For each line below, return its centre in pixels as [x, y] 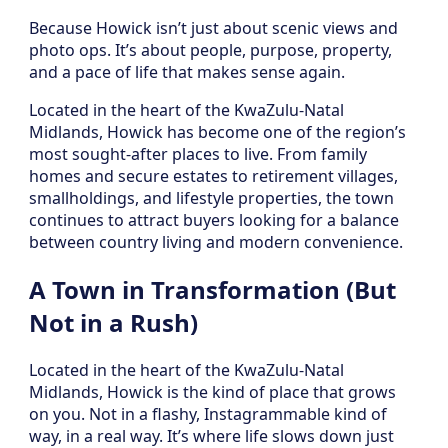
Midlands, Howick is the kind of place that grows [212, 392]
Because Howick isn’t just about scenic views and [213, 28]
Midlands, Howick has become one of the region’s [217, 132]
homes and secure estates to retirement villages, [213, 176]
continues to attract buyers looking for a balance [214, 220]
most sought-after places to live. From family [198, 154]
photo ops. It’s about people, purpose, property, [210, 50]
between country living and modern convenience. [216, 242]
